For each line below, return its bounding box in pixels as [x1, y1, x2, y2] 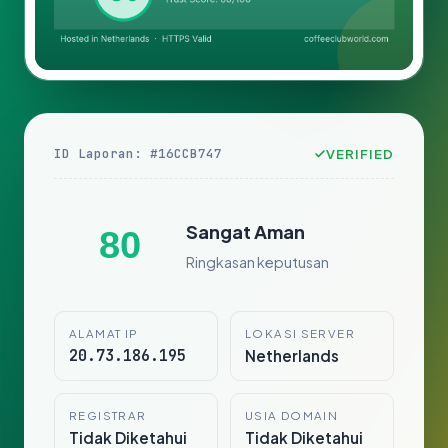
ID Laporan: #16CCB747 [54, 145, 222, 163]
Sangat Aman [186, 219, 305, 243]
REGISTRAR [69, 408, 147, 424]
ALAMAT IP [69, 326, 139, 342]
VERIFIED [325, 145, 394, 163]
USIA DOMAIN [245, 408, 339, 424]
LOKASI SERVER [245, 326, 355, 342]
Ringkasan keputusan [186, 252, 329, 271]
